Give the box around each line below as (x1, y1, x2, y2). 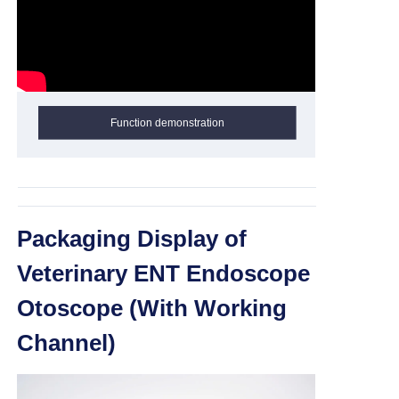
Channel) (17, 330, 116, 357)
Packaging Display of (17, 225, 247, 253)
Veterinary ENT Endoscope (17, 260, 310, 288)
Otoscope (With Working (17, 295, 287, 322)
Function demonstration (110, 116, 224, 129)
